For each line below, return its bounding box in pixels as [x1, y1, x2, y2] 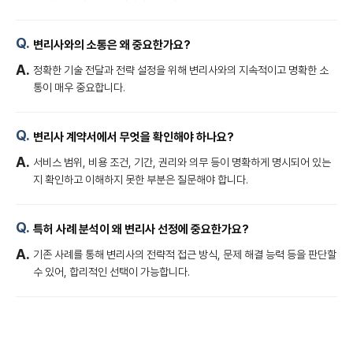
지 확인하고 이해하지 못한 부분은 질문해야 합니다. [33, 173, 248, 186]
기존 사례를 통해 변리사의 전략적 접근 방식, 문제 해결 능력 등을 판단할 [33, 248, 336, 261]
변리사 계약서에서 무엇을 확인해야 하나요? [33, 130, 234, 144]
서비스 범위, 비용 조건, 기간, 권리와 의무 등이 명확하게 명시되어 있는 [33, 156, 331, 169]
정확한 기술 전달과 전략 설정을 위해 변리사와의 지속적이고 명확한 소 [33, 64, 329, 76]
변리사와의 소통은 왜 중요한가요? [33, 38, 191, 52]
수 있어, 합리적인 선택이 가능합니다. [33, 266, 190, 278]
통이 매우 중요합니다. [33, 81, 125, 94]
